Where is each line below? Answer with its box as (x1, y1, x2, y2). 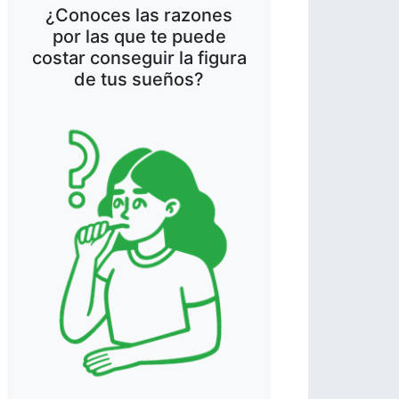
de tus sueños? (74, 69, 204, 90)
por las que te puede (52, 26, 226, 47)
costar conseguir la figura (31, 47, 247, 69)
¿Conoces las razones (45, 4, 232, 26)
